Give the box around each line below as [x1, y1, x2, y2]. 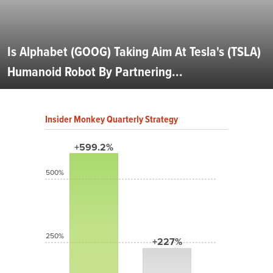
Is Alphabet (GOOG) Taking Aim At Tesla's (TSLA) [7, 41, 261, 62]
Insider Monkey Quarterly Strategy [45, 112, 178, 127]
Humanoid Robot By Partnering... [7, 62, 183, 82]
